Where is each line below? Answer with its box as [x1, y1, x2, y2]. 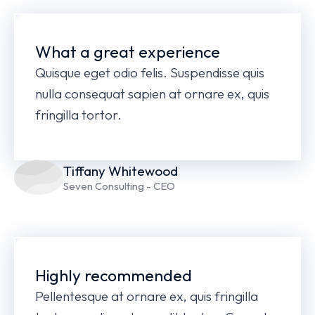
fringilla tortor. [35, 106, 122, 123]
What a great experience [35, 41, 220, 62]
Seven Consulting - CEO [63, 179, 175, 193]
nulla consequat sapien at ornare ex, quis [35, 85, 269, 102]
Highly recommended [35, 265, 192, 285]
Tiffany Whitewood [63, 162, 178, 179]
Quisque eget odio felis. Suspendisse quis [35, 64, 264, 81]
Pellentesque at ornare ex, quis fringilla [35, 288, 258, 304]
